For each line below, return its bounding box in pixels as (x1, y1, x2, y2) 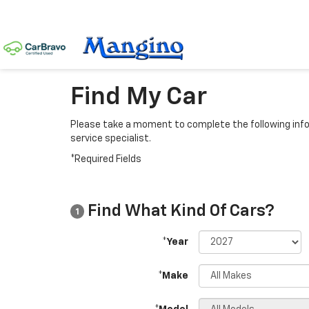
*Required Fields (70, 154, 141, 164)
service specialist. (70, 134, 151, 143)
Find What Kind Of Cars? (84, 203, 275, 219)
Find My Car (70, 85, 207, 110)
